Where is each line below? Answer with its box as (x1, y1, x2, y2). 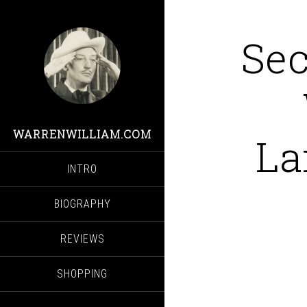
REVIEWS (60, 232, 105, 245)
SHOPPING (57, 267, 108, 280)
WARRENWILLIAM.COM (13, 127, 151, 141)
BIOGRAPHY (53, 197, 111, 210)
